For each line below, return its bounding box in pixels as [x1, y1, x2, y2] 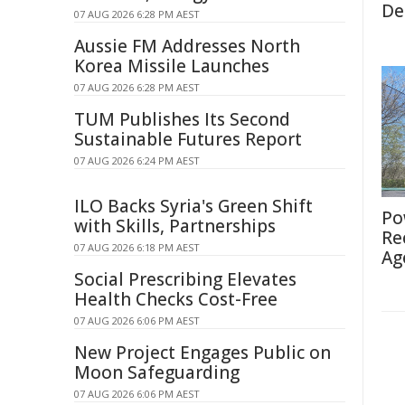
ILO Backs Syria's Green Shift [74, 194, 313, 218]
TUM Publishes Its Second [74, 108, 290, 131]
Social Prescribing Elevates [74, 268, 297, 291]
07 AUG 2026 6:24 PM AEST [74, 154, 200, 167]
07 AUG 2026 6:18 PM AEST [74, 240, 200, 254]
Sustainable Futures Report [74, 127, 302, 151]
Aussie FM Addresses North [74, 34, 300, 58]
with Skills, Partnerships [74, 214, 276, 238]
